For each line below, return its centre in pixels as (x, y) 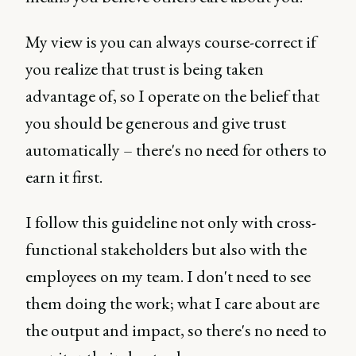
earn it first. (64, 177)
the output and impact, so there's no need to (176, 330)
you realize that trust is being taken (145, 69)
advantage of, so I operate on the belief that (172, 96)
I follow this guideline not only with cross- (171, 222)
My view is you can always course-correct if (171, 42)
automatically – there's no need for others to (176, 150)
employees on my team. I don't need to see (168, 276)
